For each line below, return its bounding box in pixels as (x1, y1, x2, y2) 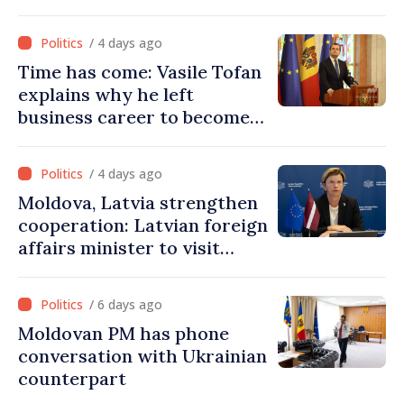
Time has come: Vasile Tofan (18, 60, 262, 83)
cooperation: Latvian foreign (18, 214, 268, 236)
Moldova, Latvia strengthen (18, 191, 258, 214)
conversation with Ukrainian (18, 344, 267, 367)
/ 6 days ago (89, 296, 162, 313)
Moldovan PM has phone (18, 322, 229, 344)
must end (18, 20, 99, 42)
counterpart (18, 367, 126, 390)
